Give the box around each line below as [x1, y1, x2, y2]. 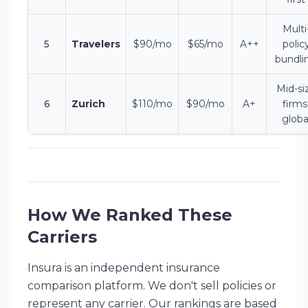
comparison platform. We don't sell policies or [27, 279, 276, 292]
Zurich [71, 98, 105, 110]
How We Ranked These [27, 205, 232, 225]
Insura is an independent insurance [27, 261, 220, 274]
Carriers [27, 227, 97, 247]
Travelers [71, 38, 120, 50]
